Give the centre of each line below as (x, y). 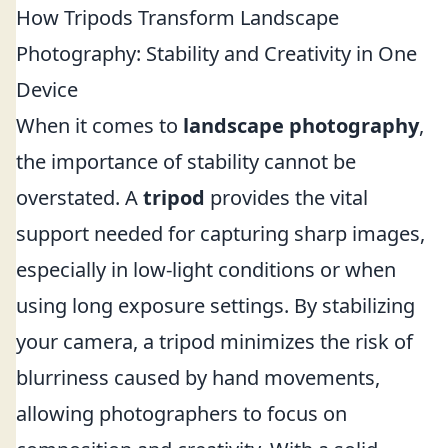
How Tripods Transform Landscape (177, 17)
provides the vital (286, 197)
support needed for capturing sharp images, (220, 233)
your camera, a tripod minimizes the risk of (214, 341)
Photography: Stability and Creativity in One (216, 53)
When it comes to (99, 125)
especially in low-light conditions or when (206, 269)
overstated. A (79, 197)
